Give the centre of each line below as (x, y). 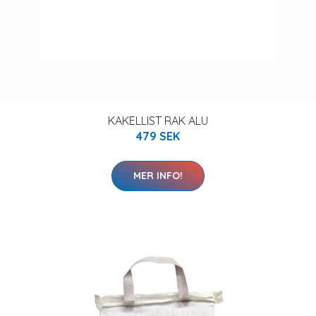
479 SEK (158, 136)
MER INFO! (158, 176)
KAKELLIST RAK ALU (158, 121)
